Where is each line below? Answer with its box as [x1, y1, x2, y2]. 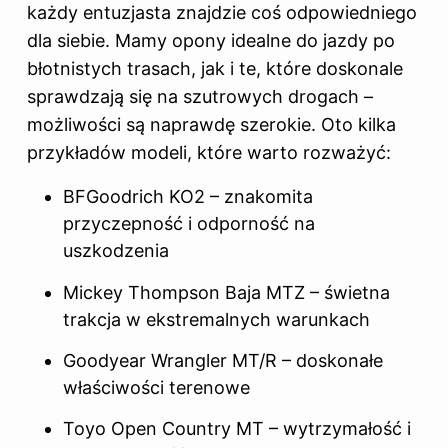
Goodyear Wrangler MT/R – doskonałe [63, 349, 383, 371]
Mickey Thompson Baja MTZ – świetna [63, 281, 390, 303]
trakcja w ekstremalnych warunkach [63, 308, 370, 330]
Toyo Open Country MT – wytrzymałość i [63, 418, 411, 440]
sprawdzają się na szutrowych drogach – [27, 86, 373, 108]
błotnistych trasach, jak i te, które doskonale [27, 58, 403, 80]
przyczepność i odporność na [63, 213, 315, 235]
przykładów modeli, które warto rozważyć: [27, 142, 391, 164]
